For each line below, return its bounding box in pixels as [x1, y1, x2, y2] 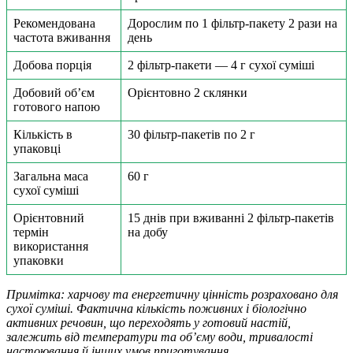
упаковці [13, 141, 61, 155]
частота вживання [13, 30, 110, 44]
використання [13, 239, 88, 253]
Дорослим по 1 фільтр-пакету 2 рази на [128, 16, 337, 30]
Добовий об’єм [13, 85, 95, 99]
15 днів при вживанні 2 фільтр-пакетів [128, 210, 334, 225]
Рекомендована [13, 16, 95, 30]
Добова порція [13, 58, 91, 72]
